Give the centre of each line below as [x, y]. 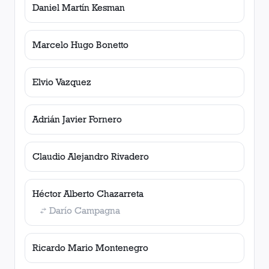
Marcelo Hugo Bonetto [80, 45]
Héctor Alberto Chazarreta [88, 194]
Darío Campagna [85, 210]
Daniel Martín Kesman [79, 8]
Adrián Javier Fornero [77, 119]
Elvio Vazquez [62, 82]
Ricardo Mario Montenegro [90, 248]
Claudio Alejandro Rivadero [91, 156]
